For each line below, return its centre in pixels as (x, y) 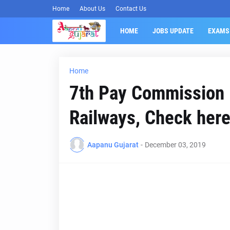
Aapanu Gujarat (113, 145)
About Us (92, 9)
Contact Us (131, 9)
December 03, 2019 (175, 145)
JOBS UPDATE (173, 31)
